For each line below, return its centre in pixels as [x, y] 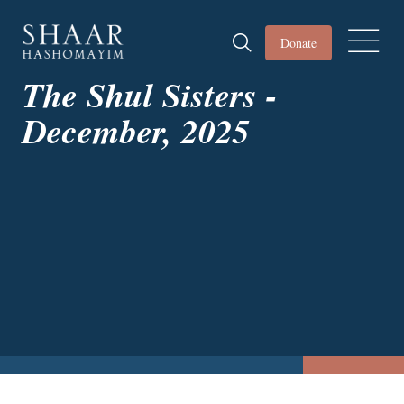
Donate [298, 43]
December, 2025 [136, 130]
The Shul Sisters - [150, 94]
